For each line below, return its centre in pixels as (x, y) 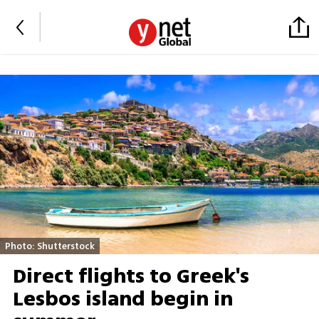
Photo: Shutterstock (50, 246)
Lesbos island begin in (122, 299)
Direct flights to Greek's (131, 277)
